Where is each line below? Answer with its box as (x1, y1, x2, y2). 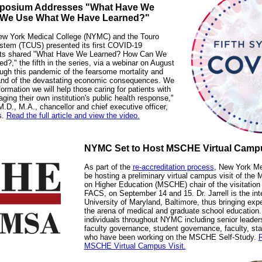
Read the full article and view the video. (6, 111, 140, 120)
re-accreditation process (132, 163, 214, 171)
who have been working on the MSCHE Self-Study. (84, 233, 258, 242)
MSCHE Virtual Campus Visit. (84, 242, 186, 250)
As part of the (84, 163, 133, 171)
